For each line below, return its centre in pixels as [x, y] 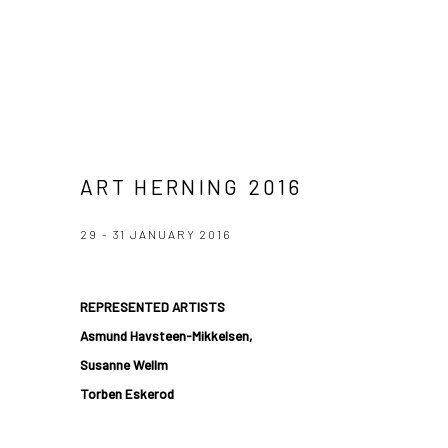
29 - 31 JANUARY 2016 [157, 234]
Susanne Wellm [124, 365]
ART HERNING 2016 [191, 187]
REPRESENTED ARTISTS [152, 307]
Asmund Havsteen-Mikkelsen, [166, 336]
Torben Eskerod [127, 394]
